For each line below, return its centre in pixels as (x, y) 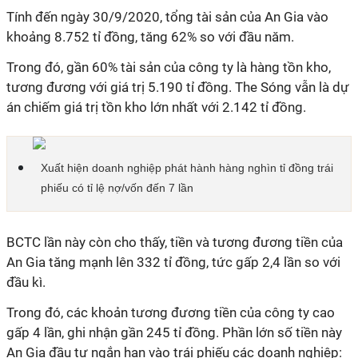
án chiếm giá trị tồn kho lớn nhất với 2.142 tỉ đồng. (156, 107)
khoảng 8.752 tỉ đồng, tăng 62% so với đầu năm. (150, 37)
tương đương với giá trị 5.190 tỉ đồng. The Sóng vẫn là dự (178, 87)
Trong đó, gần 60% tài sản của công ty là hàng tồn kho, (169, 67)
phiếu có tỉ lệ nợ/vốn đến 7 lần (117, 188)
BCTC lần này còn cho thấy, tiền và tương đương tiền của (175, 242)
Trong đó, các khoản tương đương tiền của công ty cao (171, 312)
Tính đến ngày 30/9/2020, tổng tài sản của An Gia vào (167, 17)
